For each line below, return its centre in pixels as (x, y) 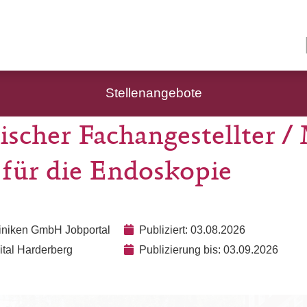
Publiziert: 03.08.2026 (192, 230)
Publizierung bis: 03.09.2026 (209, 250)
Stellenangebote (153, 93)
